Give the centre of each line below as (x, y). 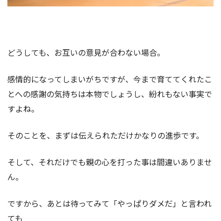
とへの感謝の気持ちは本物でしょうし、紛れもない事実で (110, 93)
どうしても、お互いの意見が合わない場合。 (86, 52)
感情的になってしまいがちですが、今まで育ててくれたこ (110, 79)
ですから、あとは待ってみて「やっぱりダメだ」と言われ (110, 203)
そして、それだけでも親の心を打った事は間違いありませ (110, 162)
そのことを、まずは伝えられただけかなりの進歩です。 (106, 135)
